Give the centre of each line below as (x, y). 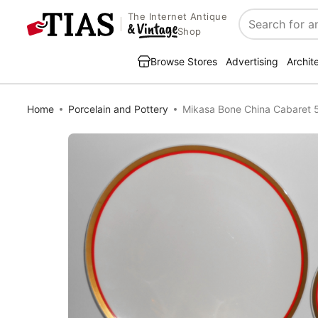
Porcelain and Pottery (118, 109)
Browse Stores (184, 61)
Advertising (252, 61)
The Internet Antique (177, 17)
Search (258, 32)
